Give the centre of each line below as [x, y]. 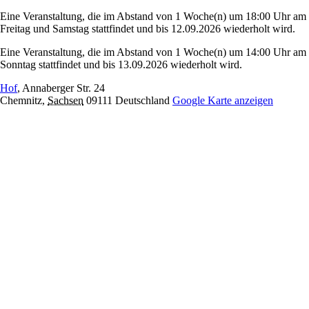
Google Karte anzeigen [223, 100]
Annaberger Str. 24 [63, 88]
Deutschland [142, 100]
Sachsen [66, 100]
